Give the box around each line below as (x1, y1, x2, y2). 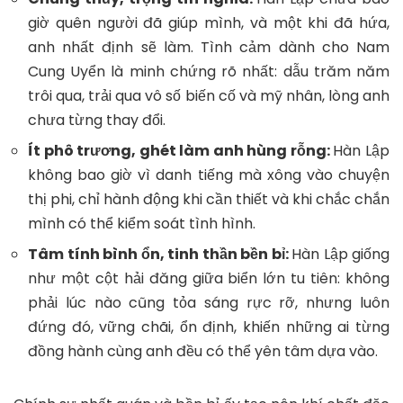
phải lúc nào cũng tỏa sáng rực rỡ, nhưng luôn (28, 291, 390, 313)
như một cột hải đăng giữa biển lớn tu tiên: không (28, 267, 390, 289)
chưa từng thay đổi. (28, 109, 166, 130)
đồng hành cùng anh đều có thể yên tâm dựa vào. (28, 340, 378, 362)
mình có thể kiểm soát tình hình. (28, 212, 255, 234)
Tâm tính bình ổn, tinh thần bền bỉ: (28, 243, 291, 264)
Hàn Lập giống (291, 243, 390, 264)
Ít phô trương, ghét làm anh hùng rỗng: (28, 139, 334, 161)
